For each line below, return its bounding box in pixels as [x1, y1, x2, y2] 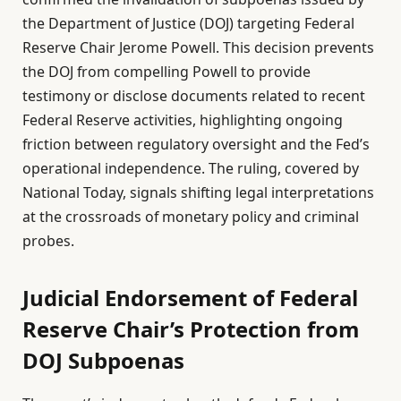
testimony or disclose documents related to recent [22, 86, 365, 107]
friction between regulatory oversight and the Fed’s [22, 134, 370, 155]
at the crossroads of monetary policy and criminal [22, 207, 359, 227]
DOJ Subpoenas [22, 346, 184, 376]
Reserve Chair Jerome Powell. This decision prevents [22, 38, 374, 58]
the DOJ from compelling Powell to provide [22, 62, 311, 82]
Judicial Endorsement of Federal [22, 283, 358, 313]
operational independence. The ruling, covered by [22, 158, 359, 179]
